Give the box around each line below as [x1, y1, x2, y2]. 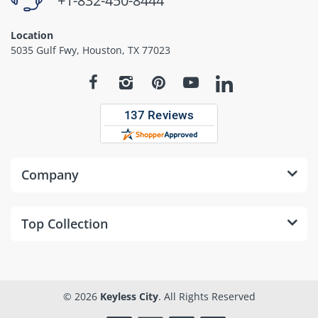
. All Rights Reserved [158, 289, 256, 303]
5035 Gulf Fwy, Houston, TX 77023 [11, 43, 170, 57]
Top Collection [21, 214, 108, 232]
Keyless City [99, 289, 158, 303]
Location [11, 28, 53, 43]
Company [21, 165, 79, 183]
